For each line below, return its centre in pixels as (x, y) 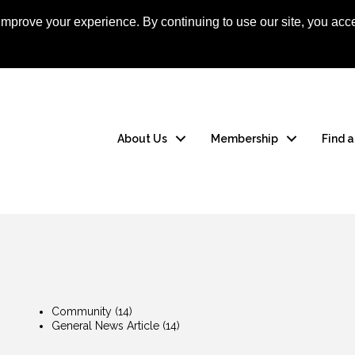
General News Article (106, 326)
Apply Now (242, 34)
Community (82, 312)
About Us (143, 139)
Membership (245, 139)
